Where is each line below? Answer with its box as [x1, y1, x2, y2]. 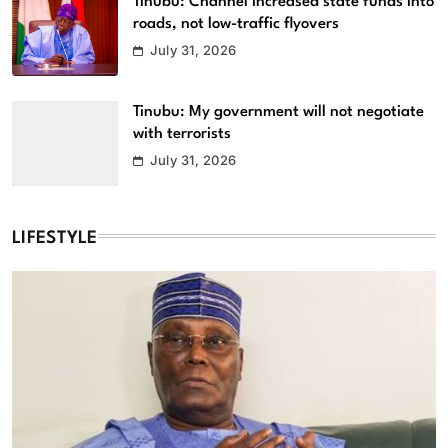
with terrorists [133, 126, 231, 143]
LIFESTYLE [12, 229, 98, 247]
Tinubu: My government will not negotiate [133, 104, 424, 121]
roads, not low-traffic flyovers [133, 16, 339, 33]
